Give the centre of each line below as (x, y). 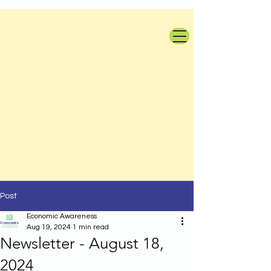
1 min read (91, 227)
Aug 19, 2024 (49, 227)
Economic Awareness (62, 216)
